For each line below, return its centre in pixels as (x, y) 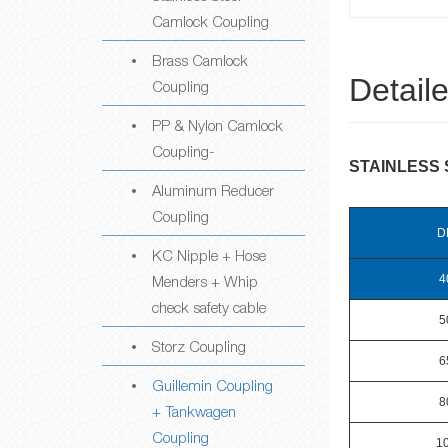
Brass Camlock (200, 60)
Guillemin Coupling (212, 385)
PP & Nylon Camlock (217, 125)
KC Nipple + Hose (209, 255)
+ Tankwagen (194, 411)
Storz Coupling (199, 346)
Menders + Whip (205, 281)
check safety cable (209, 307)
